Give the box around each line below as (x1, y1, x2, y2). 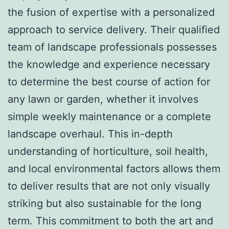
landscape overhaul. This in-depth (8, 127, 173, 140)
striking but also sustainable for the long (8, 197, 201, 210)
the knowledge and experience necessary (8, 58, 210, 71)
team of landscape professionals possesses (8, 40, 217, 53)
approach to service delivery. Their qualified (8, 23, 220, 36)
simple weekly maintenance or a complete (8, 110, 211, 123)
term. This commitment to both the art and (8, 214, 213, 227)
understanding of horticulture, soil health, (8, 145, 208, 157)
